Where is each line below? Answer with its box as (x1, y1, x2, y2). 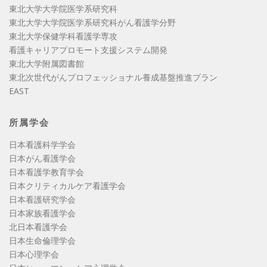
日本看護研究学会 (9, 193, 76, 205)
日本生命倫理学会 (9, 234, 76, 246)
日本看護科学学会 (9, 138, 76, 150)
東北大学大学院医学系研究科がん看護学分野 (9, 16, 176, 28)
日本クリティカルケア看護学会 (9, 179, 126, 191)
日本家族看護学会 (9, 207, 76, 219)
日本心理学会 (9, 248, 59, 260)
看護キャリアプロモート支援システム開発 (9, 44, 167, 55)
